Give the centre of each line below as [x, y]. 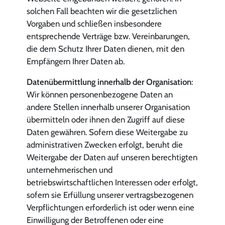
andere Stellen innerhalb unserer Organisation [108, 107]
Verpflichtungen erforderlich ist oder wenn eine [110, 207]
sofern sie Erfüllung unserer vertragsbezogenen [110, 195]
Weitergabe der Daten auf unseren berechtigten [112, 157]
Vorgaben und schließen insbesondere [94, 24]
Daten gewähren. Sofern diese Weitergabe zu [107, 132]
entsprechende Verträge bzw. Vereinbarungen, [108, 36]
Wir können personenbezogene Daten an [99, 94]
